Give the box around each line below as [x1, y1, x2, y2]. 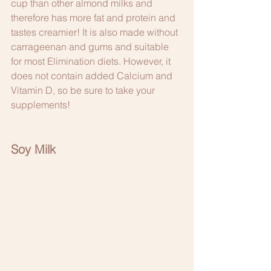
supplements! [11, 98, 73, 111]
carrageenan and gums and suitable [11, 40, 171, 53]
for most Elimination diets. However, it [11, 54, 173, 67]
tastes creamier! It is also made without [11, 25, 180, 38]
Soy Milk [11, 141, 56, 157]
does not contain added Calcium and [11, 69, 175, 82]
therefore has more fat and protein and [11, 11, 178, 24]
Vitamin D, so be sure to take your [11, 83, 157, 96]
